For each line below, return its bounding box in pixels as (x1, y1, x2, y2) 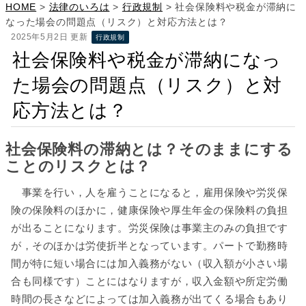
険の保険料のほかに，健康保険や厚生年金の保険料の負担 (11, 205, 288, 217)
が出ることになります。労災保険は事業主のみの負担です (11, 223, 288, 234)
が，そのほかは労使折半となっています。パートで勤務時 (11, 240, 288, 252)
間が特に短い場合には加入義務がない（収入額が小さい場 (11, 258, 288, 270)
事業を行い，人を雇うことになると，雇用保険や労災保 (11, 187, 288, 199)
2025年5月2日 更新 (11, 32, 88, 42)
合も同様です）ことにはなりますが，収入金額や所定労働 (11, 276, 288, 288)
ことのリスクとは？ (5, 158, 152, 176)
